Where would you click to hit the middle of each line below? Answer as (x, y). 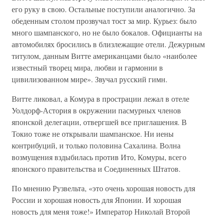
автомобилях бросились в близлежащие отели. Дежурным (108, 44)
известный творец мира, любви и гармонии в (87, 67)
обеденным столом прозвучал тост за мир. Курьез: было (104, 21)
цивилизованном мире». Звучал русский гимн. (90, 79)
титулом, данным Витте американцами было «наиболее (104, 56)
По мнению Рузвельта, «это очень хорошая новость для (103, 188)
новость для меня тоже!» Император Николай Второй (101, 211)
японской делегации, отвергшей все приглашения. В (99, 122)
